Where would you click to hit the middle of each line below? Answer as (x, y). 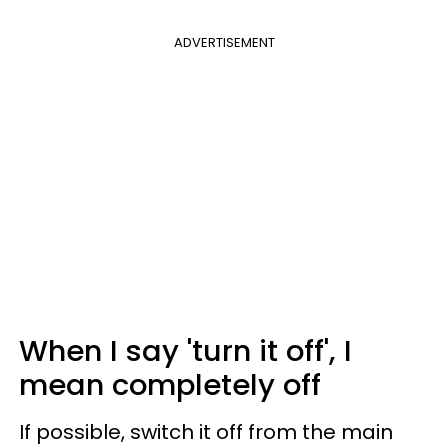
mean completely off (170, 385)
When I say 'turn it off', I (185, 351)
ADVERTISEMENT (224, 43)
